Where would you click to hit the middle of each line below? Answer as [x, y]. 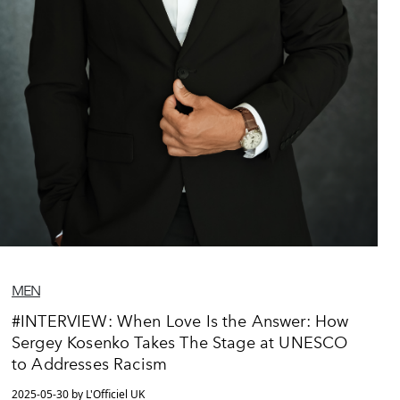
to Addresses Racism [90, 364]
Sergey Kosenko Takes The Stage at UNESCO [180, 342]
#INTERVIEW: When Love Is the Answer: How [180, 321]
